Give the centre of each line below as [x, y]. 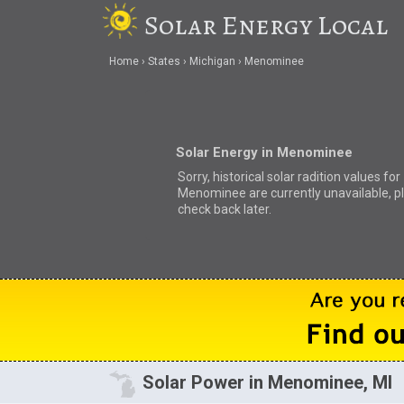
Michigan [212, 62]
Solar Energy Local [266, 25]
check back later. [224, 209]
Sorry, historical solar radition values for [289, 176]
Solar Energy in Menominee [264, 152]
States [164, 62]
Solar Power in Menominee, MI [268, 383]
